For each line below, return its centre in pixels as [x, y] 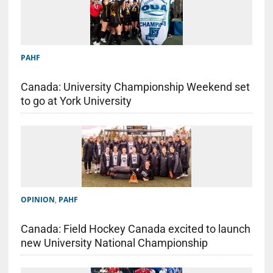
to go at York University [76, 101]
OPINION [37, 199]
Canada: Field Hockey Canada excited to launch [135, 229]
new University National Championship [115, 243]
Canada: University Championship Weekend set [135, 87]
